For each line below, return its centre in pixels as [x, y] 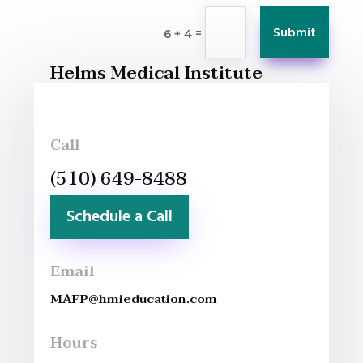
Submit [294, 34]
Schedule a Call [120, 218]
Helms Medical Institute [157, 73]
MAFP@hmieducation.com [134, 299]
